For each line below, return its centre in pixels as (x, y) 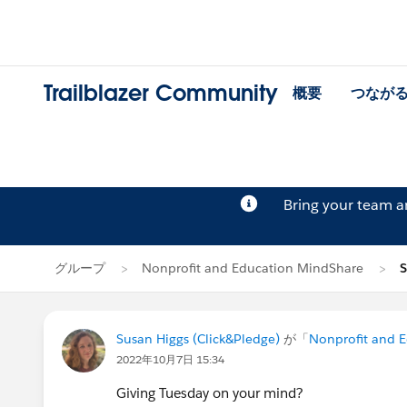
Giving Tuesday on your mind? (210, 393)
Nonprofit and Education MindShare (253, 268)
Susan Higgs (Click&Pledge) (198, 339)
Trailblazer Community (161, 94)
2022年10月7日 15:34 (170, 359)
